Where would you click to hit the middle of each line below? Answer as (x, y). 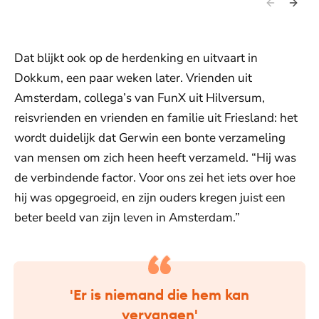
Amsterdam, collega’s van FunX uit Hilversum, (140, 98)
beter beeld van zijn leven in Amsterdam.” (127, 217)
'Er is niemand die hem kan (159, 294)
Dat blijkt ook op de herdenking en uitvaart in (136, 58)
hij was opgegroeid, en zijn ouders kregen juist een (150, 197)
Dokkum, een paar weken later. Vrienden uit (133, 78)
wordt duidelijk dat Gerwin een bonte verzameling (150, 137)
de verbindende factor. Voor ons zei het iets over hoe (155, 177)
